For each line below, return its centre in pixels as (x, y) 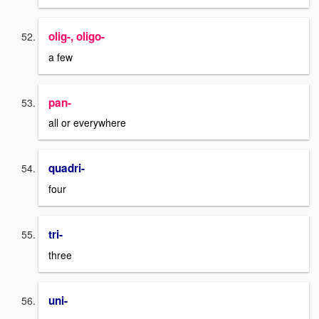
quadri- (67, 168)
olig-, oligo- (77, 37)
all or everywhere (87, 123)
